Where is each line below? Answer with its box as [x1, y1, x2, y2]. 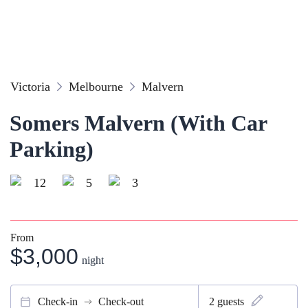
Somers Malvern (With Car [10, 111, 267, 135]
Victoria [10, 80, 50, 93]
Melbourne [69, 80, 123, 93]
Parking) [10, 137, 93, 162]
